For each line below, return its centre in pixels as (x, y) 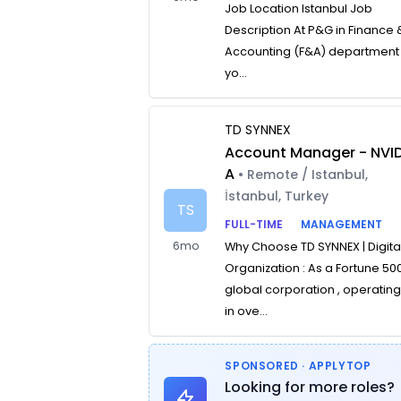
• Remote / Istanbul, (303, 175)
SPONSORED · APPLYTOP (298, 366)
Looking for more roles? (310, 387)
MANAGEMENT (342, 224)
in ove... (247, 311)
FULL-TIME (254, 224)
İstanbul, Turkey (277, 196)
